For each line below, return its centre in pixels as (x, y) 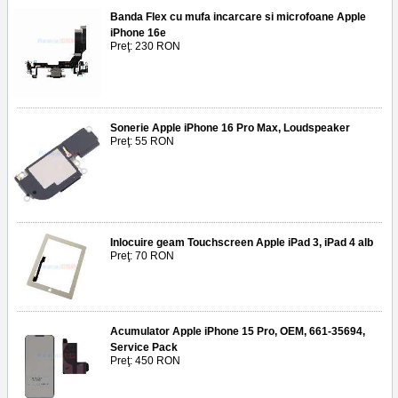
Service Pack (144, 347)
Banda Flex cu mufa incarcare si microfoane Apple (238, 16)
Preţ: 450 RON (145, 360)
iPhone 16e (138, 32)
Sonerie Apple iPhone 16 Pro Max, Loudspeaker (230, 127)
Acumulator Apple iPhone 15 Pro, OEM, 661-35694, (238, 331)
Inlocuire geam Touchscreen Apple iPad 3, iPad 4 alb (242, 242)
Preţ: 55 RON (142, 141)
